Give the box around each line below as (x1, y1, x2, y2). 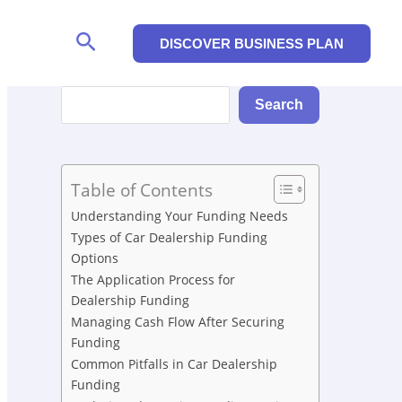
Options (71, 249, 118, 267)
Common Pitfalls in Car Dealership (71, 355, 277, 373)
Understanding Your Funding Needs (71, 207, 288, 225)
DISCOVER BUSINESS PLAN (160, 35, 344, 51)
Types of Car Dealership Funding (71, 229, 267, 247)
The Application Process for (71, 271, 235, 289)
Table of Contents (71, 178, 213, 203)
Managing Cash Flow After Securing (71, 313, 284, 331)
